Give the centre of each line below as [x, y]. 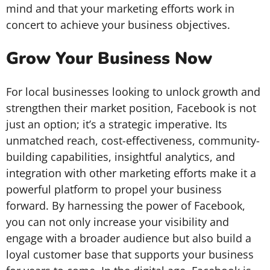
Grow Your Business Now [109, 58]
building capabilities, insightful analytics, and [121, 157]
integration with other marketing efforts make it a [131, 173]
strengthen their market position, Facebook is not [131, 108]
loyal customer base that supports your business [130, 254]
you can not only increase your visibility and [118, 222]
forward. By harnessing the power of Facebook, [126, 206]
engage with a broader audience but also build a [129, 238]
